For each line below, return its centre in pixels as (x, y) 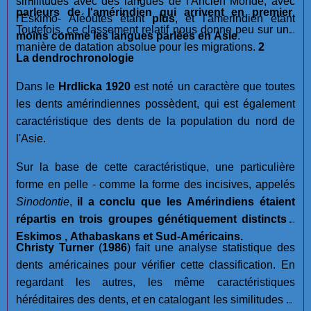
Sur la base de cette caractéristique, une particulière (155, 167)
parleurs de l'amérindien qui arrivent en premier (154, 12)
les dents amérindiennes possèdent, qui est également (155, 103)
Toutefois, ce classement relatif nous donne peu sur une (155, 29)
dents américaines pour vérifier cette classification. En (155, 264)
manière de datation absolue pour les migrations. (137, 47)
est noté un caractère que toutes (213, 86)
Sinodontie (43, 201)
